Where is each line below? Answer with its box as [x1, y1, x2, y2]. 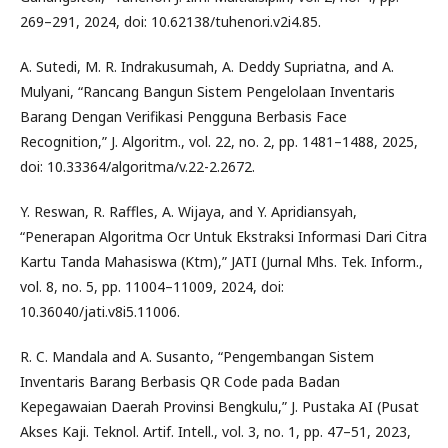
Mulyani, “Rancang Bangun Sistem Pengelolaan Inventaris [20, 82, 395, 101]
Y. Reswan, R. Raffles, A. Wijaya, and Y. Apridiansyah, [20, 202, 357, 221]
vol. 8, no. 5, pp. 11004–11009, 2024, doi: [20, 277, 284, 296]
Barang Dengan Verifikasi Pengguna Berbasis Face [20, 107, 347, 126]
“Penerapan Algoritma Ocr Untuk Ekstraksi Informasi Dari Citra [20, 227, 427, 246]
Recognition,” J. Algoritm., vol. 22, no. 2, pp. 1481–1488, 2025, [20, 132, 418, 151]
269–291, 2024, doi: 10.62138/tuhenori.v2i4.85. [20, 12, 321, 31]
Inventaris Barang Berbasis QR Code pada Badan [20, 372, 340, 391]
